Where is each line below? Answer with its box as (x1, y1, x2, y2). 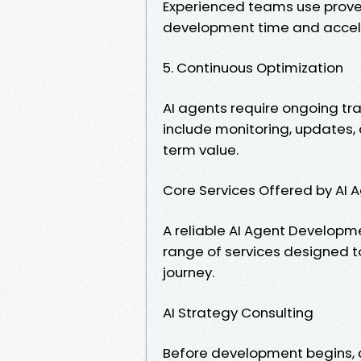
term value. (163, 139, 239, 160)
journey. (163, 262, 214, 282)
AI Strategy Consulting (163, 302, 313, 322)
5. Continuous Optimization (163, 57, 343, 77)
